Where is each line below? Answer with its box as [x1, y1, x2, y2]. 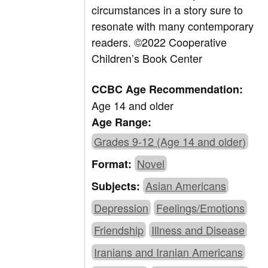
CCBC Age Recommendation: [92, 81, 243, 98]
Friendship [94, 222, 144, 238]
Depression [94, 200, 149, 216]
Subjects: [92, 178, 144, 194]
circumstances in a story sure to [92, 2, 243, 18]
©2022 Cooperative [134, 34, 227, 50]
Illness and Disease [151, 222, 245, 238]
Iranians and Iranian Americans [94, 244, 243, 260]
